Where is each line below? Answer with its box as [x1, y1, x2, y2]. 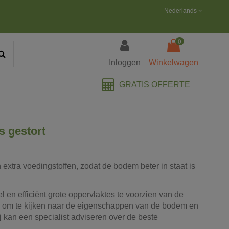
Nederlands [164, 7, 198, 14]
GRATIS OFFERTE [117, 80, 190, 89]
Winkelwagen [149, 58, 198, 67]
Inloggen [109, 58, 141, 67]
